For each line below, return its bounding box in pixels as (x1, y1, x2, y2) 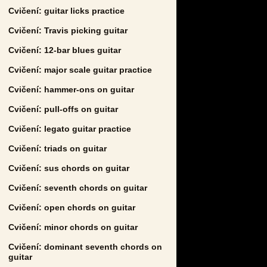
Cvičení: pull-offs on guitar (8, 104, 118, 114)
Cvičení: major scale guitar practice (8, 64, 152, 74)
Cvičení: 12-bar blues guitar (8, 45, 121, 55)
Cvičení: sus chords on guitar (8, 163, 129, 173)
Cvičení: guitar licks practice (8, 5, 125, 15)
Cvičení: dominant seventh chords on (8, 241, 162, 252)
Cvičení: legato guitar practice (8, 123, 131, 133)
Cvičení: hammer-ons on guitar (8, 84, 134, 94)
